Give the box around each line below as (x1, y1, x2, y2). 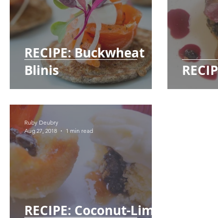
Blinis (24, 61, 59, 79)
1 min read (66, 127, 93, 134)
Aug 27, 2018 (24, 127, 57, 134)
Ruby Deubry (24, 119, 58, 126)
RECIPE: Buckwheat (24, 44, 145, 61)
